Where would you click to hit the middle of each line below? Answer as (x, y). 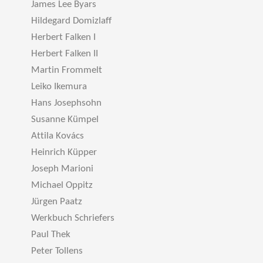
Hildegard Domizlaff (71, 21)
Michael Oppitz (62, 185)
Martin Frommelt (67, 70)
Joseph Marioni (62, 169)
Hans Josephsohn (66, 103)
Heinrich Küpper (64, 152)
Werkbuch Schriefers (73, 218)
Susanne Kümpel (65, 119)
